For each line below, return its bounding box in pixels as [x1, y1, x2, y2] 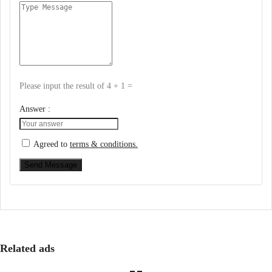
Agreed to [33, 139, 70, 149]
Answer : [19, 104, 50, 114]
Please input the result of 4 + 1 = [19, 81, 132, 90]
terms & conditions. [70, 139, 138, 149]
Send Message [24, 160, 77, 169]
